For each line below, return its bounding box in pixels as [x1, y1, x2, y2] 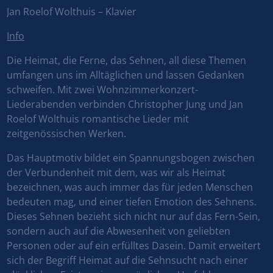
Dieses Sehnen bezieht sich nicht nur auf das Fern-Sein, [7, 210, 261, 224]
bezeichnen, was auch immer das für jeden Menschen [7, 180, 253, 194]
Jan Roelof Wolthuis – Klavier [7, 5, 137, 19]
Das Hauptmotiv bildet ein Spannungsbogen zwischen [7, 151, 255, 165]
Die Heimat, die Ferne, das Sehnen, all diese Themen [7, 54, 247, 68]
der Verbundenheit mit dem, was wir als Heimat [7, 166, 226, 180]
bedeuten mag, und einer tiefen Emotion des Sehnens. [7, 195, 257, 209]
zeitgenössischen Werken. [7, 127, 127, 141]
